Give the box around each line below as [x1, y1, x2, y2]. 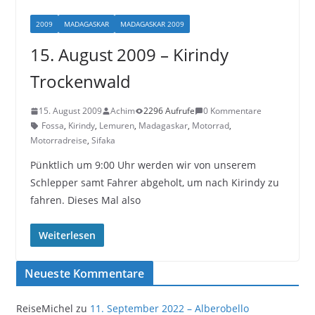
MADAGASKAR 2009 [120, 19, 184, 29]
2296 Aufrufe [143, 105, 195, 117]
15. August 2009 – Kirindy [30, 43, 229, 66]
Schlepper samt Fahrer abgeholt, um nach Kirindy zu [30, 176, 279, 189]
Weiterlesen [38, 229, 96, 242]
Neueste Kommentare [24, 266, 145, 281]
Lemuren [98, 120, 134, 131]
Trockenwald [30, 70, 131, 93]
